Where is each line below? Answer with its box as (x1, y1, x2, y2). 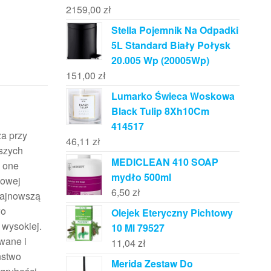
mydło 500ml (111, 170, 171, 184)
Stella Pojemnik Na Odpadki (111, 23, 238, 37)
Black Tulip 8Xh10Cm (111, 104, 209, 118)
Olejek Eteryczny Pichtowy (111, 206, 233, 220)
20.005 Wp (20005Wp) (111, 53, 209, 67)
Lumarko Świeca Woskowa (111, 89, 235, 103)
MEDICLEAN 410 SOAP (111, 155, 218, 169)
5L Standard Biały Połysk (111, 38, 230, 52)
